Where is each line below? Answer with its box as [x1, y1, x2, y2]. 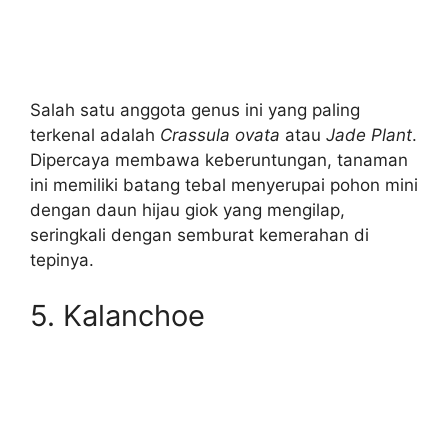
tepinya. [30, 250, 94, 271]
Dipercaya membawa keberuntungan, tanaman [30, 150, 408, 171]
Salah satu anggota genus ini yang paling [30, 100, 360, 121]
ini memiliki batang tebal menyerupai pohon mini [30, 175, 418, 196]
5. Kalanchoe [30, 297, 205, 333]
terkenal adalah [30, 125, 160, 146]
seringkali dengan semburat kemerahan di [30, 225, 369, 246]
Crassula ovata [160, 125, 280, 146]
